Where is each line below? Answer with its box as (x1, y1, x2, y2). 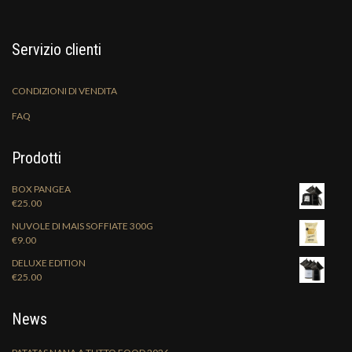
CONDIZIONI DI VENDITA (12, 85, 117, 97)
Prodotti (12, 148, 61, 167)
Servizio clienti (12, 40, 101, 59)
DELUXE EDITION (12, 257, 86, 269)
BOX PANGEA (12, 183, 71, 195)
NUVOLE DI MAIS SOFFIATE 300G (12, 220, 153, 232)
